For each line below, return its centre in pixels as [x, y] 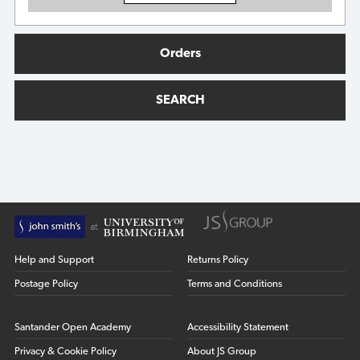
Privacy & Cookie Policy [65, 352]
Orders [180, 53]
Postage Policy [46, 284]
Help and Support [54, 260]
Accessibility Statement [238, 328]
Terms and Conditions [235, 284]
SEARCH [180, 101]
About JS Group [222, 352]
